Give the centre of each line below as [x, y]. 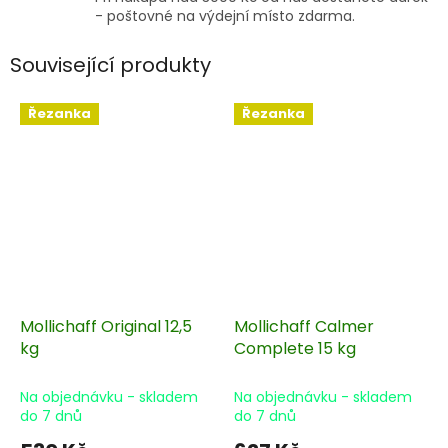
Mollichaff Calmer [304, 326]
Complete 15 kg [295, 348]
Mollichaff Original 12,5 [106, 326]
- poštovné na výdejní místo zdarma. [225, 16]
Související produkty [110, 65]
